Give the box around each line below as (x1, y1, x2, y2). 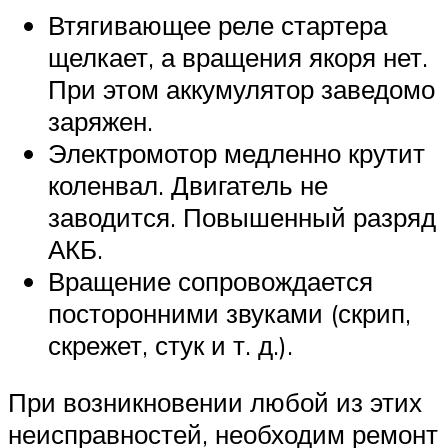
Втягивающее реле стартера (48, 8, 387, 41)
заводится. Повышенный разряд (48, 200, 436, 233)
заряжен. (48, 104, 153, 137)
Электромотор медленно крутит (48, 136, 425, 169)
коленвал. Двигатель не (48, 168, 328, 201)
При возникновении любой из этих (8, 386, 422, 419)
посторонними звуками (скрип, (48, 296, 411, 329)
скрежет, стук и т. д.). (48, 328, 293, 361)
